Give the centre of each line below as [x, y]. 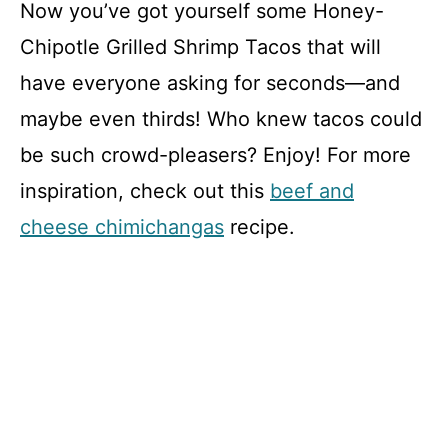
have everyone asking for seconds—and [210, 82]
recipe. [259, 226]
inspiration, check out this [145, 190]
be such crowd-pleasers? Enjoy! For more [215, 154]
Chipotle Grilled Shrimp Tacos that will [200, 46]
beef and [312, 190]
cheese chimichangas [122, 226]
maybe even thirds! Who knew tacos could [221, 118]
